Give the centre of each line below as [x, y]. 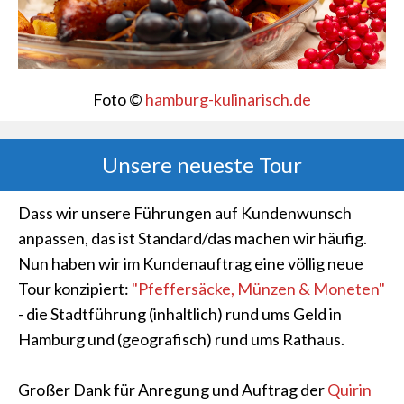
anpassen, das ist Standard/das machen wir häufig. [193, 238]
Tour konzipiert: [75, 289]
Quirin [349, 390]
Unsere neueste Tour [202, 165]
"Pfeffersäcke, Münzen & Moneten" [258, 289]
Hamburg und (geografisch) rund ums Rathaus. [181, 339]
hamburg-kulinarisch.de [228, 99]
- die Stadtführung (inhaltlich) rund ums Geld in [180, 314]
